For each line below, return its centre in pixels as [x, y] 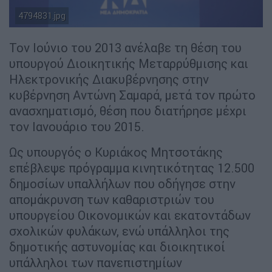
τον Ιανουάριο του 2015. [77, 126]
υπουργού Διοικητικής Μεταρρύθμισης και [129, 63]
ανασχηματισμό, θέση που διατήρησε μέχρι [128, 110]
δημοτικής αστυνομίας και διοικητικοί [117, 246]
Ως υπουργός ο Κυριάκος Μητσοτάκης [116, 152]
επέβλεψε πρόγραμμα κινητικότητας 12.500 [132, 168]
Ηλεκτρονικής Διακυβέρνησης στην [109, 79]
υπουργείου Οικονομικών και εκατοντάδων [130, 215]
